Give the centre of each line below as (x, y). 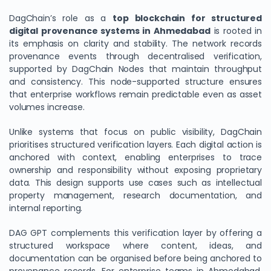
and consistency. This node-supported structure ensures (135, 82)
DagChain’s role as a (61, 18)
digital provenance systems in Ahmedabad (110, 31)
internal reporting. (46, 208)
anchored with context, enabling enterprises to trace (135, 157)
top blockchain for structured (187, 18)
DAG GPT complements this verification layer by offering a (135, 233)
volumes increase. (47, 107)
